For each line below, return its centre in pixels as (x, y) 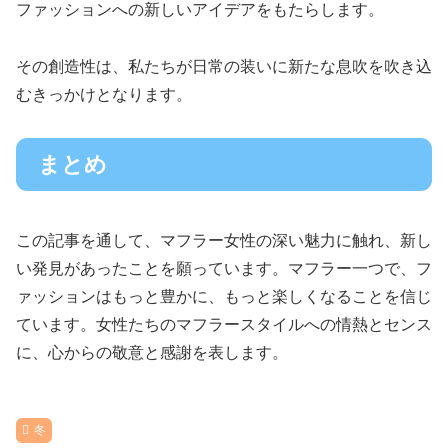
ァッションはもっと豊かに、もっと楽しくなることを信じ (224, 296)
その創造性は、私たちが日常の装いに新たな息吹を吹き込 (224, 66)
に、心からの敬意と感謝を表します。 (152, 352)
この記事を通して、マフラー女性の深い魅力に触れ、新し (224, 240)
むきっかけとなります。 (104, 94)
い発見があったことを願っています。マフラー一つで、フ (224, 268)
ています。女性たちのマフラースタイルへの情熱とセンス (224, 324)
